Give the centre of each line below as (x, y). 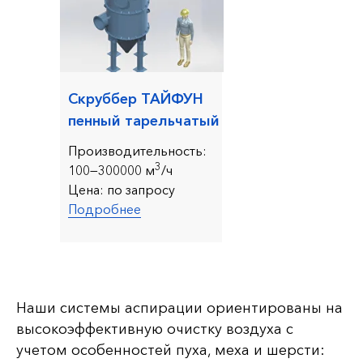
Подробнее (105, 209)
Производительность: (137, 150)
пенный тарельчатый (144, 120)
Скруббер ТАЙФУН (136, 98)
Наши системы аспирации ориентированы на (179, 307)
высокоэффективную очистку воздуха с (155, 329)
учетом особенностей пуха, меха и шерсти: (171, 350)
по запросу (139, 189)
